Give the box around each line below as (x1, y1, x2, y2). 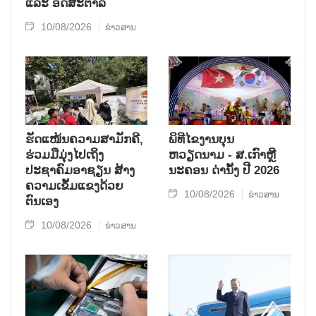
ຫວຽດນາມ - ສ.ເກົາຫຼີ (169, 147, 276, 162)
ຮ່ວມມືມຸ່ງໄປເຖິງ (25, 147, 104, 162)
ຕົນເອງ (25, 194, 59, 208)
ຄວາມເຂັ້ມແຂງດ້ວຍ (25, 178, 123, 193)
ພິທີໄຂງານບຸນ (169, 132, 234, 146)
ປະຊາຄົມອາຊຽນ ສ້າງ (25, 163, 135, 177)
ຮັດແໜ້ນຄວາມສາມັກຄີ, (25, 132, 143, 146)
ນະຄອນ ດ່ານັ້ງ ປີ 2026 (169, 163, 279, 177)
